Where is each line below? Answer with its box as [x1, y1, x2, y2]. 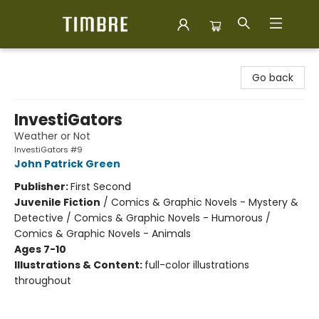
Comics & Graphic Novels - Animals [14, 226, 191, 241]
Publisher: [14, 179, 70, 194]
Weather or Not [14, 129, 90, 143]
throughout [14, 273, 71, 288]
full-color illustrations [145, 258, 249, 272]
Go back [252, 70, 293, 85]
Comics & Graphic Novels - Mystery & [111, 195, 298, 209]
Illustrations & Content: [14, 258, 145, 272]
